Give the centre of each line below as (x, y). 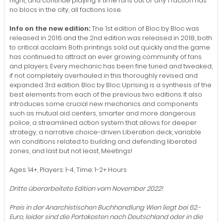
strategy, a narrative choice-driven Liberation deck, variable (105, 132)
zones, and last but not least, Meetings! (71, 151)
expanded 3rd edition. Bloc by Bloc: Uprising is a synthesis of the (111, 85)
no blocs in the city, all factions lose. (65, 9)
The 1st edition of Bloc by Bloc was (145, 28)
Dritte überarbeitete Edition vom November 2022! (86, 188)
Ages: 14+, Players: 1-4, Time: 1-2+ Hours (68, 169)
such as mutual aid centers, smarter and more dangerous (103, 113)
